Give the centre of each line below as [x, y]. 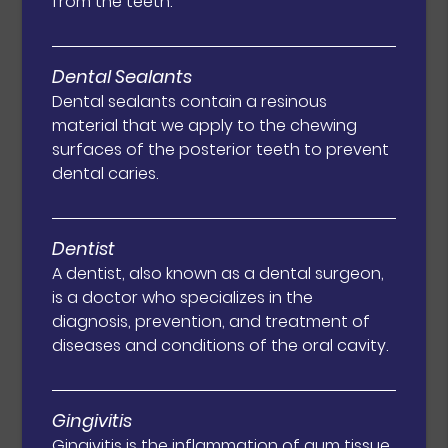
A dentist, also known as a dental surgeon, [218, 274]
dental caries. [105, 174]
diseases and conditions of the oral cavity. [220, 346]
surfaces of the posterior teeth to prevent [221, 150]
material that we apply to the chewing [205, 126]
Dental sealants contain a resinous [190, 102]
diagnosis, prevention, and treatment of [211, 322]
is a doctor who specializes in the [183, 298]
